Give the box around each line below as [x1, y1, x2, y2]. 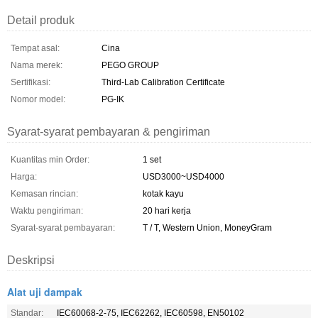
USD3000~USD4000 [143, 171, 224, 182]
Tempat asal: [11, 43, 60, 53]
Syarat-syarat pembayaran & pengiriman [7, 125, 210, 138]
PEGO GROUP [102, 60, 159, 70]
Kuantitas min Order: [11, 154, 89, 165]
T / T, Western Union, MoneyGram [143, 222, 272, 233]
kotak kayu [143, 188, 184, 199]
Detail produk [7, 13, 75, 26]
